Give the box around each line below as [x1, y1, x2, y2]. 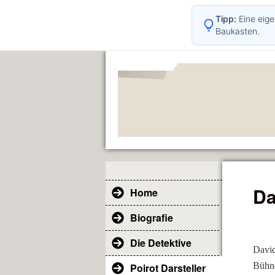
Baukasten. [215, 26, 260, 36]
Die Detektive [130, 236, 192, 250]
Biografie [130, 211, 173, 225]
